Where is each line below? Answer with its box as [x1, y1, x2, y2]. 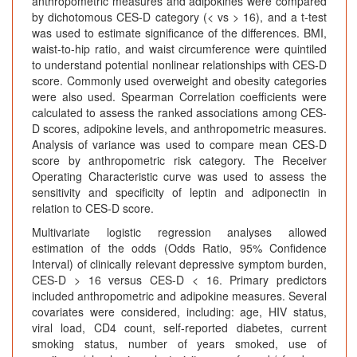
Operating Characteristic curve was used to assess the [32, 168, 327, 185]
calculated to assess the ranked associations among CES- [32, 104, 327, 121]
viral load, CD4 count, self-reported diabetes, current [32, 320, 327, 336]
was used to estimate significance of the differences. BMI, [32, 25, 327, 41]
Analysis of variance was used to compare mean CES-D [32, 136, 327, 153]
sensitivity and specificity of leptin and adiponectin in [32, 184, 327, 201]
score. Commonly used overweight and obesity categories [32, 73, 327, 89]
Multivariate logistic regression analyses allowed [32, 224, 327, 241]
